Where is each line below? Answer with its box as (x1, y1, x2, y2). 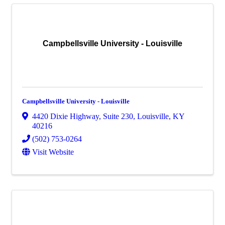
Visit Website (32, 147, 74, 156)
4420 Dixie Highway (32, 111, 99, 121)
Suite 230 (103, 111, 133, 121)
